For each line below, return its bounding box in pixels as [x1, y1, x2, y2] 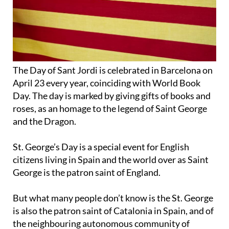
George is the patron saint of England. [13, 167, 161, 178]
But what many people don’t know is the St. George [13, 192, 213, 204]
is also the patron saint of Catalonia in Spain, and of [13, 205, 214, 217]
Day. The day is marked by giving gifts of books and [13, 90, 211, 102]
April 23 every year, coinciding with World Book [13, 77, 200, 89]
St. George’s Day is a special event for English [13, 141, 189, 153]
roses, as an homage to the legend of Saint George [13, 103, 207, 114]
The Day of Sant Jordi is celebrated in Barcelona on [13, 64, 213, 76]
